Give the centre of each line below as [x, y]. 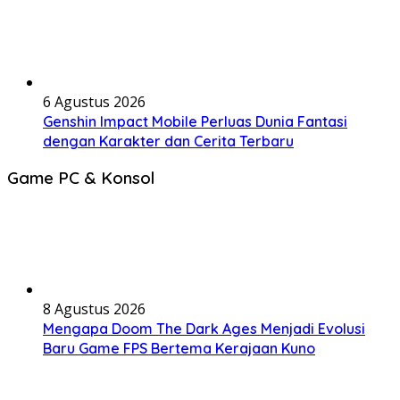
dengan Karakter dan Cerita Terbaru [168, 141]
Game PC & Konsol [81, 178]
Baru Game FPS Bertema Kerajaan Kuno [179, 348]
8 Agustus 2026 [94, 308]
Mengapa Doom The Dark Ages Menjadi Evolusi [204, 328]
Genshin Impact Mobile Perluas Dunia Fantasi [195, 121]
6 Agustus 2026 [94, 101]
